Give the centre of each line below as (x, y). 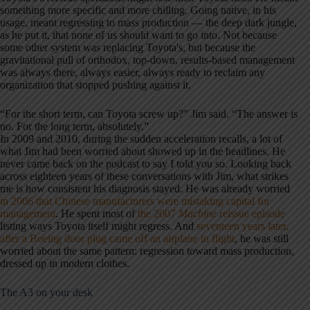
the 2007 (158, 213)
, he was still (262, 238)
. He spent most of (97, 213)
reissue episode (251, 213)
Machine (198, 213)
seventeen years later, (243, 226)
